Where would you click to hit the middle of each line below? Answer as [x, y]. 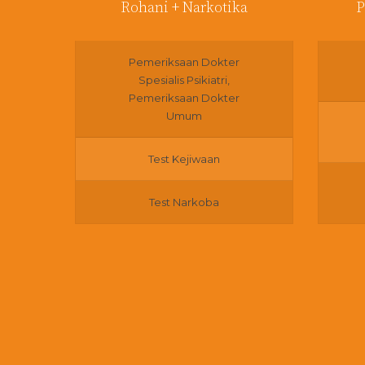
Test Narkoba [184, 202]
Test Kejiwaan [184, 159]
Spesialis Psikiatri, [184, 80]
